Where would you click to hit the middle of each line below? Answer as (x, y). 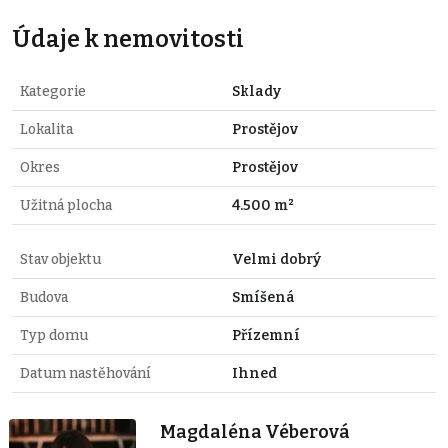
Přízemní (266, 335)
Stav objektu (60, 259)
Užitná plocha (66, 205)
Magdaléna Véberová (255, 431)
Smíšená (263, 297)
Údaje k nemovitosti (128, 38)
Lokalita (46, 129)
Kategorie (53, 91)
